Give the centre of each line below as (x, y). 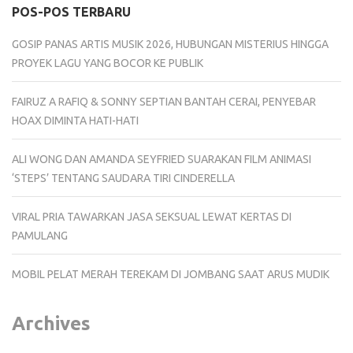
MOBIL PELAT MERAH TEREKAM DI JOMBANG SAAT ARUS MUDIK (171, 274)
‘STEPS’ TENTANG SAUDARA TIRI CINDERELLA (123, 178)
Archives (51, 323)
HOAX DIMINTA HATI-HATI (75, 120)
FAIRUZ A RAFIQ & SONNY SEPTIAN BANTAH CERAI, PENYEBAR (164, 101)
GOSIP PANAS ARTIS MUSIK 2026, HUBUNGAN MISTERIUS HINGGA (170, 44)
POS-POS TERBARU (71, 11)
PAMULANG (40, 235)
